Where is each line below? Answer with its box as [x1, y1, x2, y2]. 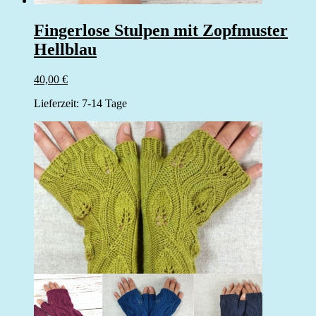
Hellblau [34, 39, 97, 59]
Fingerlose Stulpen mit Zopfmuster [34, 20, 288, 39]
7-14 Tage [82, 97, 127, 109]
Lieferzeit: [34, 97, 82, 109]
